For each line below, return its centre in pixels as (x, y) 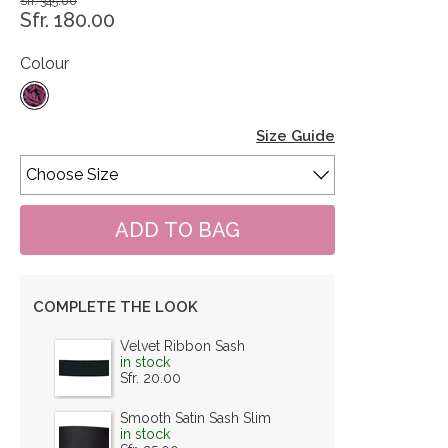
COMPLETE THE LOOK (115, 306)
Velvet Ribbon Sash (182, 345)
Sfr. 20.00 (150, 377)
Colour (44, 63)
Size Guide (295, 135)
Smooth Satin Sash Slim (195, 417)
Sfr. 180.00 (67, 19)
